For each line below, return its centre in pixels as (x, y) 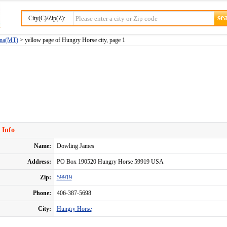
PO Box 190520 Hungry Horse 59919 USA (110, 162)
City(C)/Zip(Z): (47, 18)
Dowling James (75, 146)
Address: (39, 162)
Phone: (42, 193)
